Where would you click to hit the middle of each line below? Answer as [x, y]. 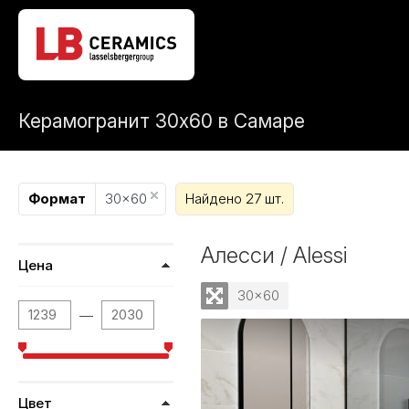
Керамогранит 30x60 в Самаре [162, 121]
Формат [57, 199]
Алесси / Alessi [274, 255]
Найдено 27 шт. [235, 199]
